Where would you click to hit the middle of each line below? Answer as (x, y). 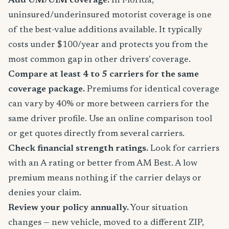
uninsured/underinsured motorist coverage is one (110, 15)
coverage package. (47, 89)
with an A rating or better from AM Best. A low (103, 164)
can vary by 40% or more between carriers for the (109, 104)
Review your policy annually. (68, 208)
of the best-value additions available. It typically (105, 30)
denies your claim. (45, 193)
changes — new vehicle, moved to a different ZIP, (106, 223)
